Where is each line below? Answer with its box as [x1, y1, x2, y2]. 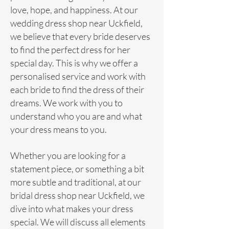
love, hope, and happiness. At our [10, 4, 138, 15]
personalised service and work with [10, 71, 146, 82]
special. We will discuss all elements [10, 216, 146, 227]
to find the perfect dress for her [10, 44, 130, 55]
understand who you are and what [10, 110, 142, 122]
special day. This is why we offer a [10, 57, 138, 68]
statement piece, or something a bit [10, 163, 144, 174]
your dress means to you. [10, 124, 107, 135]
